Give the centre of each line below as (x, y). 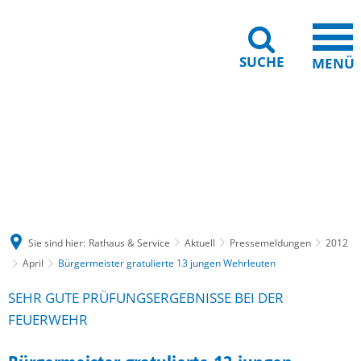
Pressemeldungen (270, 243)
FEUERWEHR (48, 320)
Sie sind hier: (57, 243)
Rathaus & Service (129, 243)
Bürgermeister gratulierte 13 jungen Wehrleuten (167, 263)
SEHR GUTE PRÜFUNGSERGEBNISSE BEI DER (146, 298)
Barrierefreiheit (181, 142)
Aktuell (200, 243)
